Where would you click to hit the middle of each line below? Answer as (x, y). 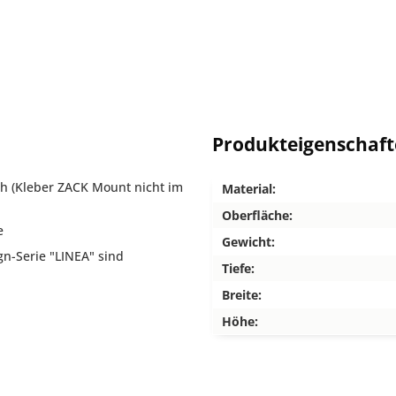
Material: (249, 189)
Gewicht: (248, 242)
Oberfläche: (257, 215)
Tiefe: (238, 268)
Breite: (242, 295)
